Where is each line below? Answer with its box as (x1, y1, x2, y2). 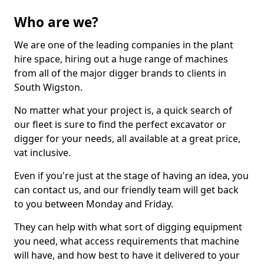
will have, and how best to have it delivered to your (14, 249, 240, 262)
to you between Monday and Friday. (14, 197, 173, 210)
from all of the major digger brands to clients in (14, 67, 226, 80)
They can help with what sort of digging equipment (14, 220, 242, 233)
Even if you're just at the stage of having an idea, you (14, 169, 249, 182)
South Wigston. (14, 81, 82, 94)
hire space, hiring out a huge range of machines (14, 52, 228, 65)
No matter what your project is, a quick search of (14, 104, 232, 117)
